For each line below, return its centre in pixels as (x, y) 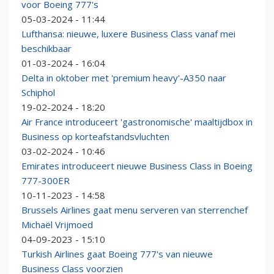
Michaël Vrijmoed (57, 225)
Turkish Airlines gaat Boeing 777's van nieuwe (117, 254)
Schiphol (38, 93)
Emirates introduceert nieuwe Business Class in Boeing (137, 166)
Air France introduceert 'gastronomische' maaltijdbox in (137, 122)
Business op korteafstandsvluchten (95, 137)
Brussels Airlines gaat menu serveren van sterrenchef (135, 210)
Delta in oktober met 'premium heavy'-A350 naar (124, 78)
